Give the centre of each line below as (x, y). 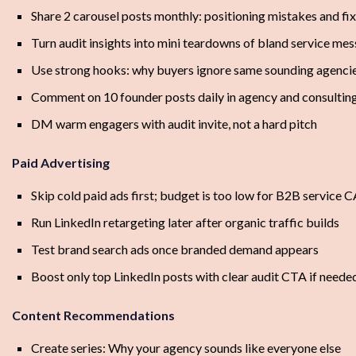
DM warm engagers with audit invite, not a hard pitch (174, 124)
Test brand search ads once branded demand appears (175, 250)
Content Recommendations (93, 315)
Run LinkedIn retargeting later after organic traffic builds (185, 222)
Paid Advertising (61, 163)
